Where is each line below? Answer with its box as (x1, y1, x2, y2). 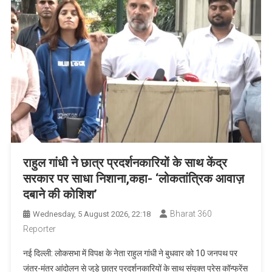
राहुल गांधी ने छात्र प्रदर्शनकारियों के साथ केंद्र (22, 155, 227, 171)
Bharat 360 (169, 209, 212, 219)
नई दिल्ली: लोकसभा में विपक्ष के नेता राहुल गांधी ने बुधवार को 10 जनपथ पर (22, 248, 237, 259)
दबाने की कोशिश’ (22, 187, 97, 202)
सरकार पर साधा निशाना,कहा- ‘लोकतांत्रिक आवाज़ (22, 171, 244, 186)
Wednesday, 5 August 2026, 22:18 (32, 209, 151, 219)
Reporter (22, 224, 56, 234)
